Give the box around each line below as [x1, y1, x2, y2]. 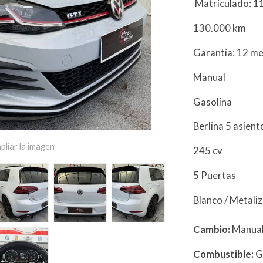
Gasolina [193, 95, 234, 108]
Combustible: [193, 247, 254, 260]
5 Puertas [193, 169, 238, 182]
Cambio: [193, 223, 231, 236]
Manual [193, 70, 228, 83]
